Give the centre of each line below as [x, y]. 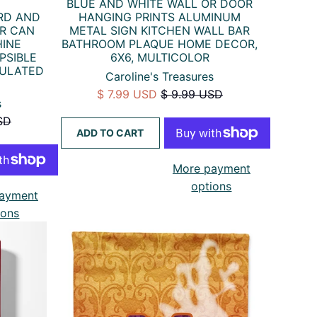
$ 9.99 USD [191, 94]
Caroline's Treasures [160, 76]
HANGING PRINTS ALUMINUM [160, 17]
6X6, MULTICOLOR [160, 57]
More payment [211, 168]
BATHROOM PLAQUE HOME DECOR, [160, 44]
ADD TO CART [110, 132]
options [212, 186]
